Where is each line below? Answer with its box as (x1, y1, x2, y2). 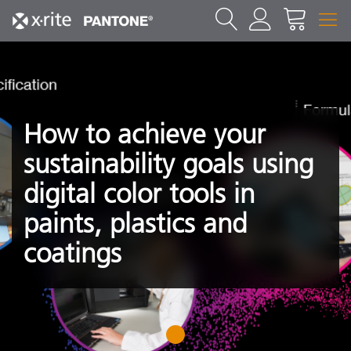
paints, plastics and (24, 208, 247, 240)
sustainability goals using (24, 148, 313, 180)
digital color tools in (24, 178, 255, 210)
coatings (24, 237, 121, 270)
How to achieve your (24, 118, 266, 150)
